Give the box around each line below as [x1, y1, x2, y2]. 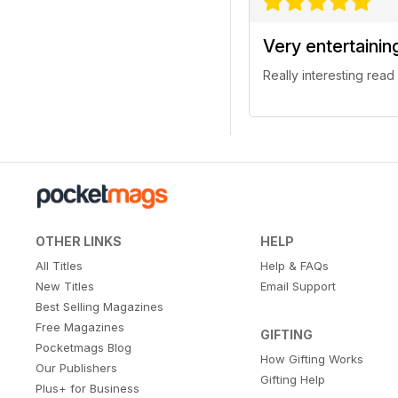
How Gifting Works [259, 352, 363, 367]
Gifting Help [259, 372, 325, 387]
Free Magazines [36, 320, 124, 335]
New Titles [36, 279, 94, 294]
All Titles [36, 259, 83, 274]
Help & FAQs [259, 259, 329, 274]
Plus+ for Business [36, 381, 139, 396]
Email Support [259, 279, 336, 294]
